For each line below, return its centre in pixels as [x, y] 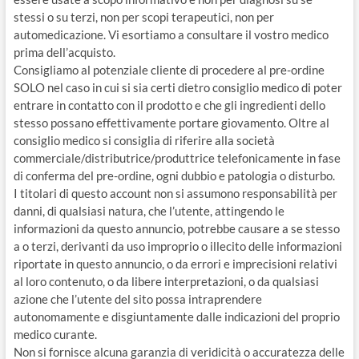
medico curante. [55, 334]
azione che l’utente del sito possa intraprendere [137, 299]
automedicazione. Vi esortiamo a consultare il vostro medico [171, 34]
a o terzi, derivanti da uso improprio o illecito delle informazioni [177, 246]
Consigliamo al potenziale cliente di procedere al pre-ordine [169, 70]
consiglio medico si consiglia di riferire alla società [144, 140]
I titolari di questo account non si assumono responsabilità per [175, 193]
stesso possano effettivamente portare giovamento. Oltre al [171, 123]
